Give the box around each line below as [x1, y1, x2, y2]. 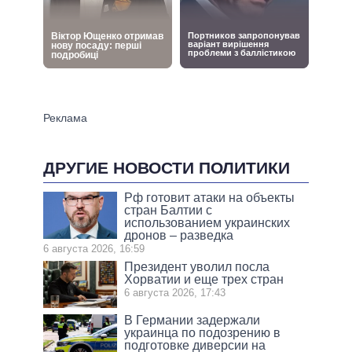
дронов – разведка [124, 229, 234, 243]
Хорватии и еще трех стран [124, 273, 284, 287]
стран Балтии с [124, 203, 213, 218]
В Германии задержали [124, 313, 261, 328]
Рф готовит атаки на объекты [124, 191, 295, 205]
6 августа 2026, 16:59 [43, 243, 145, 255]
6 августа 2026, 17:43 [124, 287, 226, 299]
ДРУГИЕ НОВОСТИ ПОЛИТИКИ [43, 159, 290, 178]
